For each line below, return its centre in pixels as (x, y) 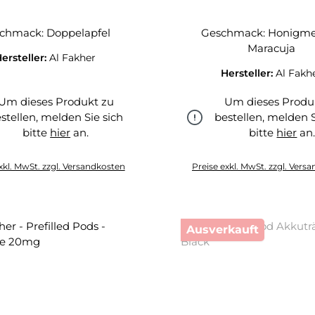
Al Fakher (73, 58)
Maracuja (272, 48)
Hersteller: (249, 73)
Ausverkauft (223, 230)
